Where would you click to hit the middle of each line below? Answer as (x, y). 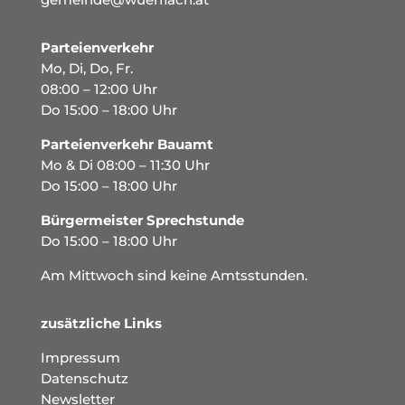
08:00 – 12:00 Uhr (99, 89)
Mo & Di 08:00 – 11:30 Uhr (125, 165)
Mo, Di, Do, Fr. (86, 69)
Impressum (80, 358)
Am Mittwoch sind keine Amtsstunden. (174, 276)
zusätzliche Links (101, 324)
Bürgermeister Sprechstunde (142, 221)
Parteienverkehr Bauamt (127, 145)
